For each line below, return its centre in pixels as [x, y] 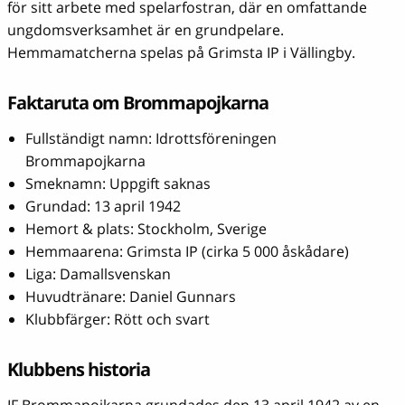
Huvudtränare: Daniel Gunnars [131, 296]
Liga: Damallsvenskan [98, 273]
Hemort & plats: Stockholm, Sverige [146, 228]
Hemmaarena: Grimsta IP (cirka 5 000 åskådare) [187, 251]
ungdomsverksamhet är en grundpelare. [146, 29]
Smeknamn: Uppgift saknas [118, 183]
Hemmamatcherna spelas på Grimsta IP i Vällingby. [181, 52]
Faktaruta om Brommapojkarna [138, 102]
